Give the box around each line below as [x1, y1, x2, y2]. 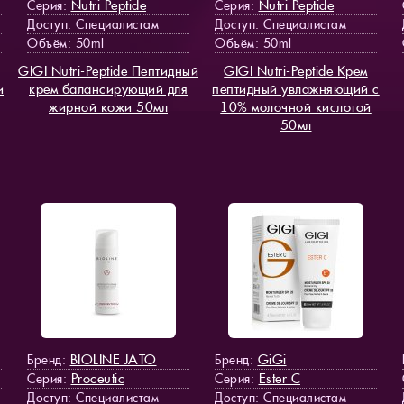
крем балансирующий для [29, 79, 188, 97]
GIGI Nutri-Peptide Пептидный [18, 61, 198, 79]
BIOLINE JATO [69, 350, 157, 368]
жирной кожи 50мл [49, 97, 168, 115]
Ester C [258, 369, 300, 387]
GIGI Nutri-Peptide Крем [224, 61, 368, 79]
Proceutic [70, 369, 124, 387]
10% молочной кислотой [220, 97, 372, 115]
